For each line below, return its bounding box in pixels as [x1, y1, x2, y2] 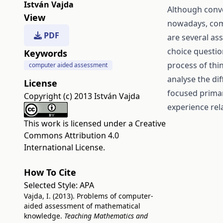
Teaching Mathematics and [64, 211, 148, 221]
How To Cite [24, 166, 76, 178]
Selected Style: [24, 180, 80, 191]
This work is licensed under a [24, 118, 135, 129]
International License [24, 142, 103, 153]
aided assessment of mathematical [24, 201, 140, 211]
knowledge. [24, 211, 64, 221]
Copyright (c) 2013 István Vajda [24, 91, 140, 102]
